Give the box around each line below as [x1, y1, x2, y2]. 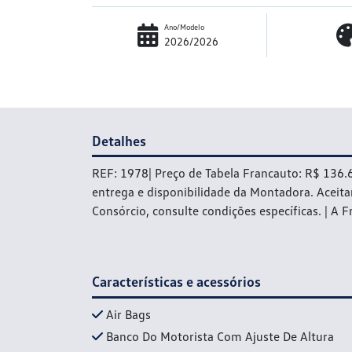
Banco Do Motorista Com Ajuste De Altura [106, 328, 334, 344]
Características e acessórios [92, 273, 261, 291]
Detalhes [92, 131, 146, 149]
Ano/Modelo [164, 21, 204, 31]
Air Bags [106, 306, 151, 322]
